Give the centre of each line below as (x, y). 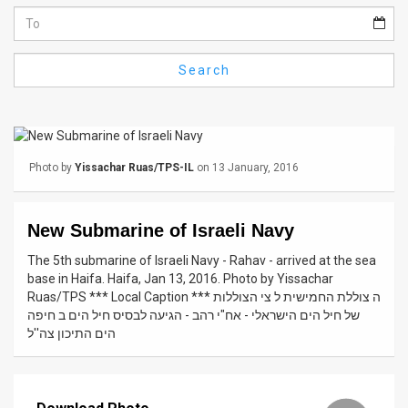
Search (204, 71)
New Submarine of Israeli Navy (161, 230)
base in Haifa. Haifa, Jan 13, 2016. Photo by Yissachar (180, 278)
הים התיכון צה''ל (71, 333)
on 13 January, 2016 (246, 167)
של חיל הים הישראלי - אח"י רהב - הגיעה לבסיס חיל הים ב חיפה (194, 315)
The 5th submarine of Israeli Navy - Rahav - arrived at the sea (202, 260)
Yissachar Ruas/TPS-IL (134, 167)
